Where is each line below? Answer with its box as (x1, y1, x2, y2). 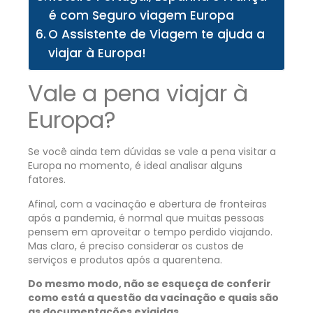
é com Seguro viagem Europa (49, 7, 235, 24)
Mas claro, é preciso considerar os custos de (28, 238, 244, 253)
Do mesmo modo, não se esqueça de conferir (28, 277, 271, 291)
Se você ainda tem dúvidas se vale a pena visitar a (28, 145, 276, 159)
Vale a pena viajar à (28, 78, 248, 110)
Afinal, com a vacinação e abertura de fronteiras (28, 196, 267, 211)
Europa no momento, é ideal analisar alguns (28, 159, 242, 173)
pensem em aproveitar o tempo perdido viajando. (28, 224, 272, 239)
